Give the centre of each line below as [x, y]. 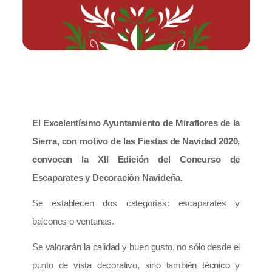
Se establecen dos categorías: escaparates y [136, 203]
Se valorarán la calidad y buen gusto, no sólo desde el [136, 247]
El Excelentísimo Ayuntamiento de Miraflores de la [136, 123]
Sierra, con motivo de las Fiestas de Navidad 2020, [136, 141]
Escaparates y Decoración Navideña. [107, 178]
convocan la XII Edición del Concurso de [136, 160]
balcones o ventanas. [73, 222]
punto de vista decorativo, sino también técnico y [136, 265]
